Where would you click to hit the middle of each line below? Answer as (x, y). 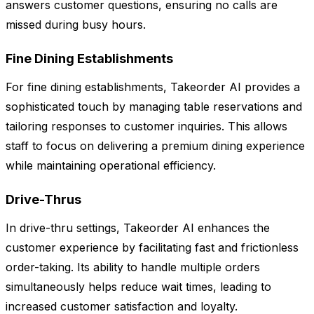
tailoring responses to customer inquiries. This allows (146, 127)
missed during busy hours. (76, 25)
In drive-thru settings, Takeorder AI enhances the (138, 228)
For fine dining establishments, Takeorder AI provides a (153, 87)
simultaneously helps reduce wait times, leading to (138, 287)
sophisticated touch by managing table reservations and (154, 107)
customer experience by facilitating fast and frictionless (152, 248)
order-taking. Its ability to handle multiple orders (133, 267)
